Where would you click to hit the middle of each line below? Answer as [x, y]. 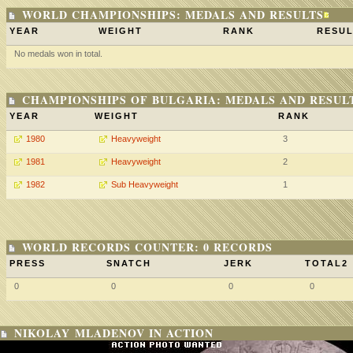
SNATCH [129, 263]
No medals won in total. [58, 54]
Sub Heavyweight [145, 184]
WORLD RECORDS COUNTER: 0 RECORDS [147, 247]
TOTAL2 [327, 263]
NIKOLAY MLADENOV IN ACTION [114, 333]
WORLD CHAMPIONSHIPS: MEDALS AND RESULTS [173, 15]
